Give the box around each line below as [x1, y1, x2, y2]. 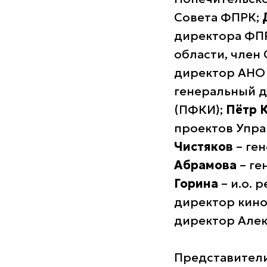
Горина [174, 176, 218, 191]
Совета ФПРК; [174, 10, 262, 25]
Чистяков [174, 139, 233, 154]
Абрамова [174, 157, 237, 173]
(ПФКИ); [174, 102, 226, 117]
